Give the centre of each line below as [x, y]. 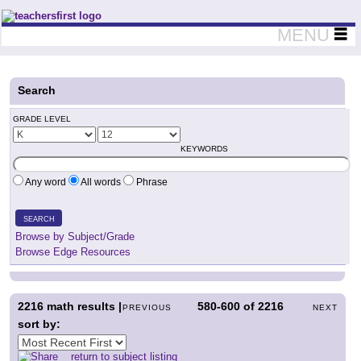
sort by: [39, 324]
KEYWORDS [204, 149]
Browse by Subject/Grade [75, 237]
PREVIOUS [147, 307]
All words [101, 182]
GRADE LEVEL [42, 119]
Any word [46, 182]
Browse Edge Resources [73, 252]
